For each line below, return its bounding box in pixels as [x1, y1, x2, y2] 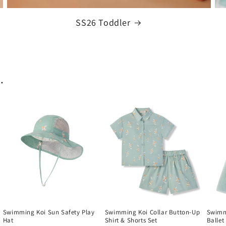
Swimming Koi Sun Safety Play [3, 207, 95, 216]
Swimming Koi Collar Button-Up [104, 207, 200, 216]
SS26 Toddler [76, 16, 131, 28]
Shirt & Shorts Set [104, 215, 157, 224]
